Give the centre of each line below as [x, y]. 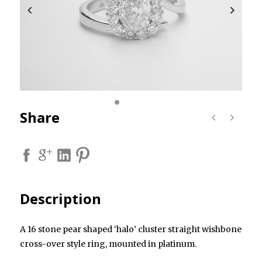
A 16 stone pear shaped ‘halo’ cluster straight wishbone [131, 230]
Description [61, 199]
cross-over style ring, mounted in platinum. [108, 244]
